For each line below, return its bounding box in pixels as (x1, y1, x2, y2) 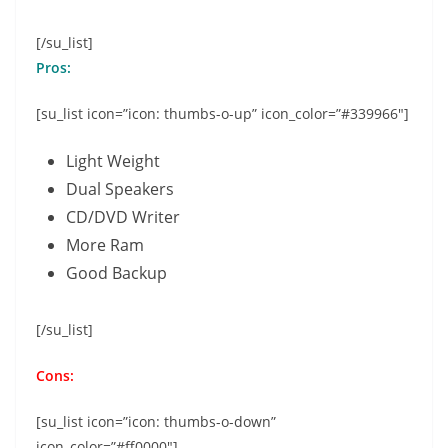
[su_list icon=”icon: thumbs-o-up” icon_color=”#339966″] (36, 103, 409, 123)
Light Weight (66, 149, 160, 172)
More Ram (66, 233, 144, 256)
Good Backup (66, 261, 167, 284)
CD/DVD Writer (66, 205, 180, 228)
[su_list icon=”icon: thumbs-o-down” (36, 411, 276, 431)
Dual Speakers (66, 177, 174, 200)
